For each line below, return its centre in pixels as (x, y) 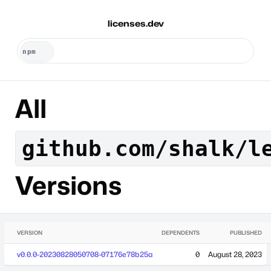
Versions (68, 185)
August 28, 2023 (235, 254)
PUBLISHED (246, 232)
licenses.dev (135, 23)
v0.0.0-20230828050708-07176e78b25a (85, 254)
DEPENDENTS (181, 232)
